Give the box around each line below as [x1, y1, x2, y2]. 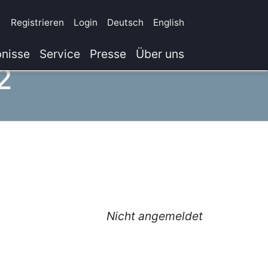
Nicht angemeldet [106, 209, 203, 223]
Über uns [136, 47, 184, 62]
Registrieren [11, 17, 64, 29]
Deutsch [107, 17, 144, 29]
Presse [90, 47, 126, 62]
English [153, 17, 184, 29]
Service [39, 47, 80, 62]
